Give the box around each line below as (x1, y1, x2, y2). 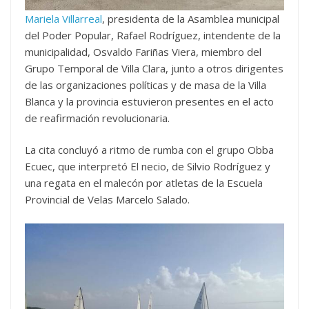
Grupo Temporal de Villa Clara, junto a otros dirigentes (25, 61, 283, 75)
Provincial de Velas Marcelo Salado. (25, 192, 190, 206)
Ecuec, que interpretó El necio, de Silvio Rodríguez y (25, 159, 270, 173)
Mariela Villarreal (25, 11, 102, 26)
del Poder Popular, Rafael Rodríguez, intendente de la (25, 28, 281, 42)
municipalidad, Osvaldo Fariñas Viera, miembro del (25, 44, 261, 59)
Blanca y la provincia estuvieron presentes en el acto (25, 94, 274, 108)
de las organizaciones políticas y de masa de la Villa (25, 77, 266, 92)
